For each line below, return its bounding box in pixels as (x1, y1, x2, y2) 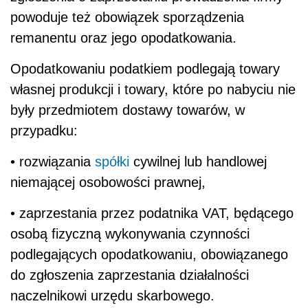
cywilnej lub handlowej (129, 153, 267, 169)
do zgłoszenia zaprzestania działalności (10, 267, 249, 283)
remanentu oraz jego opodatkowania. (10, 30, 236, 45)
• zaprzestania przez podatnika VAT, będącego (10, 205, 294, 221)
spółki (95, 153, 129, 169)
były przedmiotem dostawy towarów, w (10, 102, 245, 118)
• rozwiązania (10, 153, 95, 169)
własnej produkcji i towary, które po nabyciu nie (10, 81, 296, 97)
